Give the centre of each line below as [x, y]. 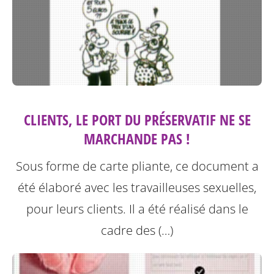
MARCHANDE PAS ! [137, 139]
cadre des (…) [137, 231]
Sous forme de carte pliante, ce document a [137, 166]
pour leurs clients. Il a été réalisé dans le [137, 209]
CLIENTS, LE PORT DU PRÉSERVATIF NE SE [137, 120]
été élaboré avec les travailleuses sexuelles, [137, 188]
